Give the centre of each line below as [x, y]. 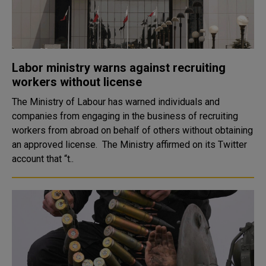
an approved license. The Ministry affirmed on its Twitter [57, 145]
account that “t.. [43, 159]
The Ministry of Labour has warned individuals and [116, 102]
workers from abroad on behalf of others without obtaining [132, 130]
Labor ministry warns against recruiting [119, 68]
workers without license [77, 82]
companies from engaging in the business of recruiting [125, 116]
